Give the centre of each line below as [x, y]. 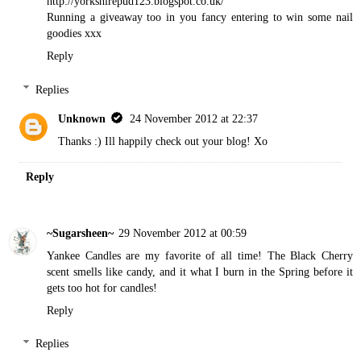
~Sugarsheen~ [80, 232]
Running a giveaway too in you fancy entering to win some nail [200, 17]
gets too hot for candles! [102, 287]
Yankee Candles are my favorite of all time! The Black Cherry [200, 255]
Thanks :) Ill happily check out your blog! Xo [163, 141]
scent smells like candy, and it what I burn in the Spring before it [200, 271]
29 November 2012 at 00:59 [183, 232]
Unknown [82, 118]
